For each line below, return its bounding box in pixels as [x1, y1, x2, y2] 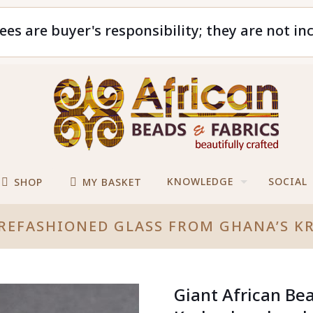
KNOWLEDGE [167, 175, 234, 188]
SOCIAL [268, 175, 308, 188]
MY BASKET [79, 175, 143, 189]
